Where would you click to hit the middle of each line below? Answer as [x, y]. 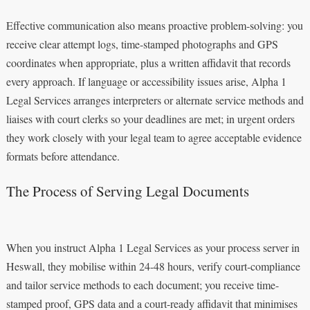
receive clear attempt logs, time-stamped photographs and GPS [142, 44]
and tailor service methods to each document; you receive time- [142, 284]
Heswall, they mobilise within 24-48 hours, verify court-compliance [153, 266]
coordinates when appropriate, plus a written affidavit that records [148, 62]
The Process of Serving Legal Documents [127, 191]
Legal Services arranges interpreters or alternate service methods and [155, 100]
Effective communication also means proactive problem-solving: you [154, 25]
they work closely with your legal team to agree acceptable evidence [154, 137]
